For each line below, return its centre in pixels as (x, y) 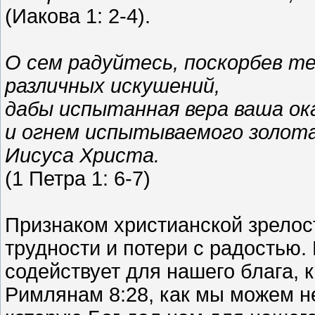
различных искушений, (112, 85)
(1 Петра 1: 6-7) (78, 178)
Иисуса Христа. (82, 155)
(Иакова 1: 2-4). (78, 16)
